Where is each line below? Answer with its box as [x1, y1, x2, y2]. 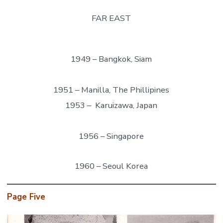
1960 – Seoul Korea [75, 160, 148, 172]
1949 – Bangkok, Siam [71, 53, 152, 65]
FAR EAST [92, 12, 131, 24]
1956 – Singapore [79, 130, 144, 142]
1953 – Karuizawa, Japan [65, 99, 158, 111]
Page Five [6, 191, 45, 203]
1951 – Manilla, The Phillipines [53, 84, 170, 96]
